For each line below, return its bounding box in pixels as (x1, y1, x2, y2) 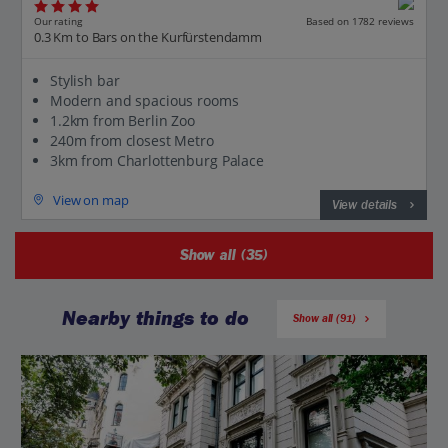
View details (331, 197, 397, 214)
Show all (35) (179, 247, 269, 265)
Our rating (34, 13, 82, 28)
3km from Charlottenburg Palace (50, 151, 264, 171)
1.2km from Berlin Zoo (50, 111, 196, 131)
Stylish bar (50, 71, 120, 91)
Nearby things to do (62, 306, 250, 330)
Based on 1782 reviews (305, 14, 414, 29)
